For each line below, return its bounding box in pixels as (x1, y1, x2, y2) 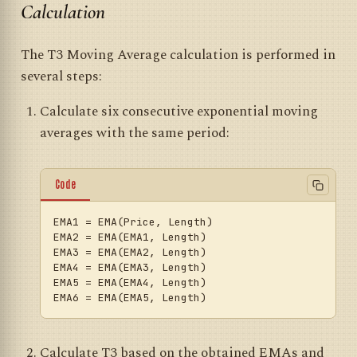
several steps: (21, 66, 102, 88)
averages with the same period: (39, 123, 229, 144)
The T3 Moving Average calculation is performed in (21, 45, 335, 66)
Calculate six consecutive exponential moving (39, 101, 318, 123)
